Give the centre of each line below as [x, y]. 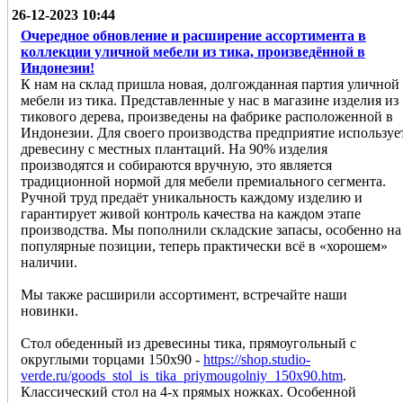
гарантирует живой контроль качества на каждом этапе [191, 213]
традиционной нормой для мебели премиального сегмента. [203, 181]
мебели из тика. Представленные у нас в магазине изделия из [210, 100]
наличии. [49, 262]
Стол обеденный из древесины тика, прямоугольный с [188, 343]
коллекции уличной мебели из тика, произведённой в [193, 51]
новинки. [49, 310]
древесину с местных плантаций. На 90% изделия [174, 148]
